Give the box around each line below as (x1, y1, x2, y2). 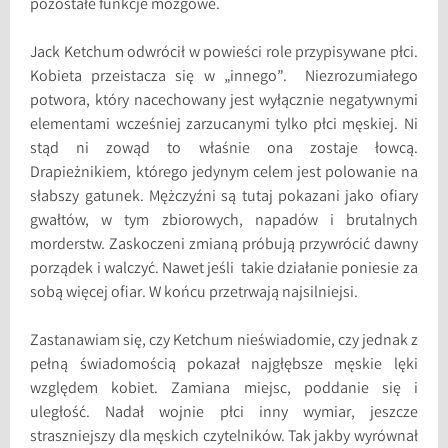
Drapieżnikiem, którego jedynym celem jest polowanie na (30, 162, 418, 186)
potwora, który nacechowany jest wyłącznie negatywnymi (30, 90, 418, 114)
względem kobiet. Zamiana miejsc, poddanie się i (30, 378, 418, 402)
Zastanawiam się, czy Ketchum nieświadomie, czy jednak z (30, 330, 418, 354)
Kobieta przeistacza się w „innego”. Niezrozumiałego (30, 66, 418, 90)
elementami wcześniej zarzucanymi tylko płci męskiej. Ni (30, 114, 418, 138)
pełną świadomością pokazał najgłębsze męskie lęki (30, 354, 418, 378)
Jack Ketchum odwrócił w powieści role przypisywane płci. (30, 42, 418, 66)
